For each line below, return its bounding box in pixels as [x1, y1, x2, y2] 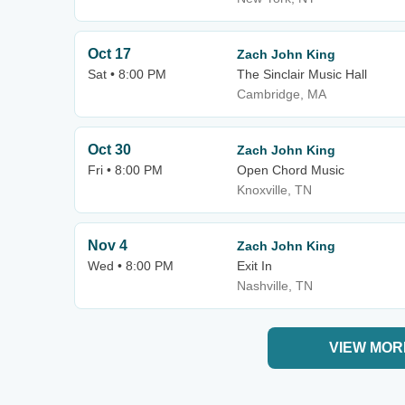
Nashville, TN [237, 278, 313, 293]
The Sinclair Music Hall [237, 67, 367, 81]
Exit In [237, 259, 272, 273]
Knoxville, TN [237, 183, 312, 197]
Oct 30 [88, 142, 131, 157]
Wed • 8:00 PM [88, 259, 174, 273]
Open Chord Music [237, 163, 344, 177]
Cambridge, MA [237, 87, 326, 101]
